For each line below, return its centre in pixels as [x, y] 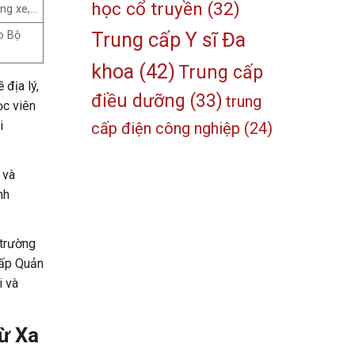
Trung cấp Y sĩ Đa [169, 40]
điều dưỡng [139, 101]
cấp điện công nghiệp [166, 129]
